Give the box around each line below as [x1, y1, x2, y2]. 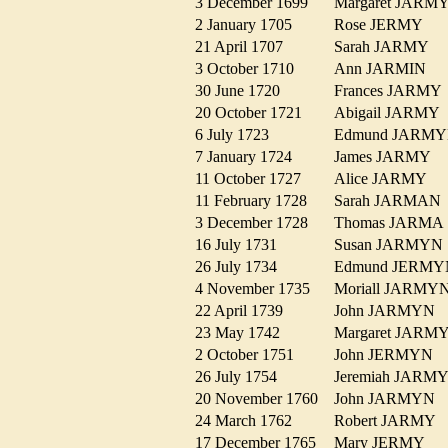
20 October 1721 [195, 104, 314, 122]
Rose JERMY [334, 16, 434, 34]
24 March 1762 [195, 412, 304, 430]
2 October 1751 [195, 346, 306, 364]
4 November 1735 [195, 280, 322, 298]
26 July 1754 [195, 368, 289, 386]
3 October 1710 [195, 60, 306, 78]
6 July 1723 [195, 126, 281, 144]
